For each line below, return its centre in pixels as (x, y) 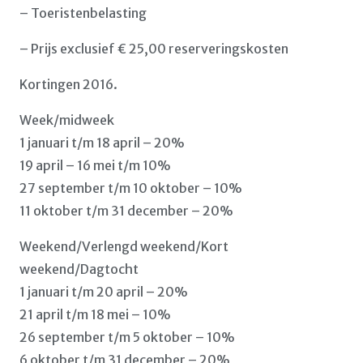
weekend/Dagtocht (79, 269)
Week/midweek (67, 120)
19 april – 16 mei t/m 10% (95, 165)
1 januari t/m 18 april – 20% (102, 143)
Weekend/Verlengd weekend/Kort (124, 246)
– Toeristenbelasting (83, 13)
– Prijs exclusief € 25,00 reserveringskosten (154, 49)
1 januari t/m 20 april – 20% (104, 292)
